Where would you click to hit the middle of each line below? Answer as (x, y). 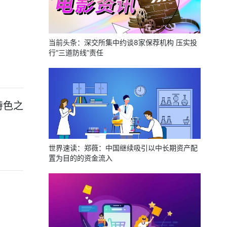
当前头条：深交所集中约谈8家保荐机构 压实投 (123, 42)
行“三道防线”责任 (76, 52)
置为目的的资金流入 (81, 158)
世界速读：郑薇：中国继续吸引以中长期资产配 (123, 148)
